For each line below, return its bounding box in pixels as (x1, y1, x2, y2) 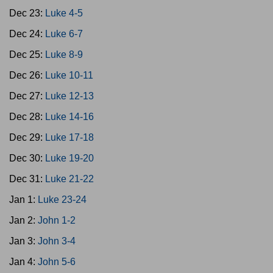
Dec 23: (9, 8, 45, 18)
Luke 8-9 (45, 49, 83, 60)
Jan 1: (9, 194, 38, 205)
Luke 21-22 (45, 174, 94, 184)
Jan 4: (9, 257, 38, 267)
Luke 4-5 (45, 8, 83, 18)
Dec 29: (9, 132, 45, 143)
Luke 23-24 (38, 194, 87, 205)
